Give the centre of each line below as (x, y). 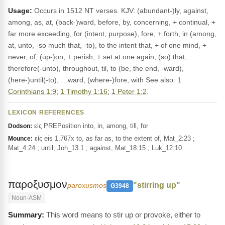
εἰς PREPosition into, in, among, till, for (90, 126)
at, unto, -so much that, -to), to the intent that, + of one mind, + (107, 45)
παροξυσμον (38, 184)
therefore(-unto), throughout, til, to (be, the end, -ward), (96, 68)
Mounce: (20, 139)
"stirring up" (157, 185)
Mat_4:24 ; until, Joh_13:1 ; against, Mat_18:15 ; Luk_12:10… (98, 148)
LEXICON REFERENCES (46, 113)
